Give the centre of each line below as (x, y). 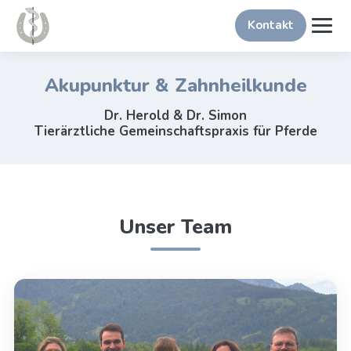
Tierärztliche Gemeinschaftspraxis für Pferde (175, 132)
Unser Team (175, 227)
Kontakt (271, 25)
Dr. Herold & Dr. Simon (175, 116)
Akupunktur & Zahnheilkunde (175, 85)
